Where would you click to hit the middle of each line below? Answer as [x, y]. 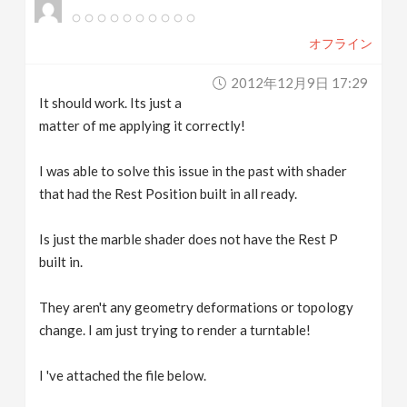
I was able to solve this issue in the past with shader [194, 171]
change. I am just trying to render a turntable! [175, 330]
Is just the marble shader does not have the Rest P [189, 239]
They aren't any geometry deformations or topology [197, 307]
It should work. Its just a [111, 103]
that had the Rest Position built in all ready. [169, 194]
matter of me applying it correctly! [143, 125]
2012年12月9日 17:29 [299, 83]
